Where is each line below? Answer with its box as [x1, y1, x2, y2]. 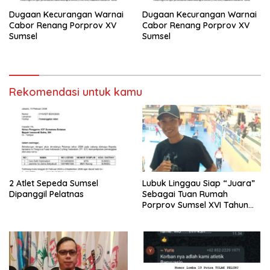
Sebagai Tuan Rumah [142, 188, 228, 199]
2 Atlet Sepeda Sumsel [9, 177, 98, 189]
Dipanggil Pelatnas [9, 188, 84, 199]
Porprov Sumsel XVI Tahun [142, 199, 248, 210]
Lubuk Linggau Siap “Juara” [142, 177, 255, 189]
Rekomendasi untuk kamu [9, 85, 142, 99]
